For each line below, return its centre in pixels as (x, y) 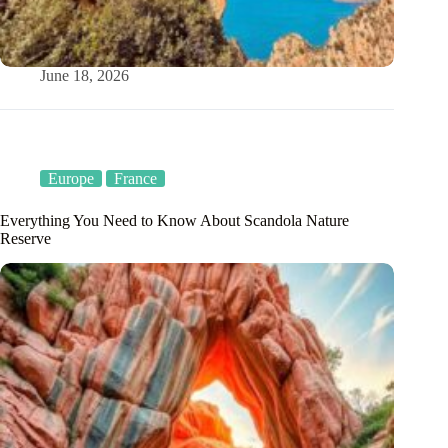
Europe (71, 179)
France (135, 179)
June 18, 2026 (84, 76)
